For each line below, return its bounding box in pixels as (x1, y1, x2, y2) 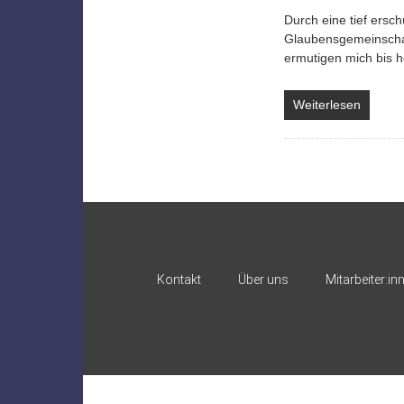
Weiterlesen (292, 96, 361, 112)
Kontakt (157, 271, 202, 287)
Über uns (238, 271, 289, 287)
